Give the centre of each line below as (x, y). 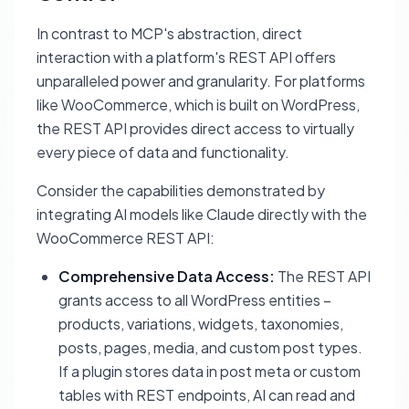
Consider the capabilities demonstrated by (181, 191)
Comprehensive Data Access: (167, 277)
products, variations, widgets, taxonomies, (201, 324)
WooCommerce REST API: (126, 238)
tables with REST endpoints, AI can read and (207, 395)
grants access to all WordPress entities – (195, 300)
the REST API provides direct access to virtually (195, 129)
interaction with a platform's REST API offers (186, 58)
